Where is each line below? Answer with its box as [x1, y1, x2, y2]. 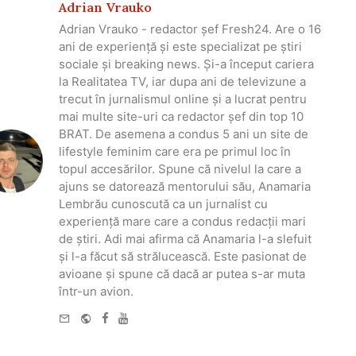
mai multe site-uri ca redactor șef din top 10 [59, 109, 304, 125]
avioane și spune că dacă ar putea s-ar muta [59, 266, 305, 282]
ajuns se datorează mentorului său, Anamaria [59, 179, 311, 195]
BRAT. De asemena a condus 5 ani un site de [59, 126, 308, 142]
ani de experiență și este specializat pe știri [59, 39, 302, 55]
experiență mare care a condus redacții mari [59, 214, 306, 230]
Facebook [108, 308, 163, 324]
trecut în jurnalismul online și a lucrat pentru [59, 91, 307, 107]
